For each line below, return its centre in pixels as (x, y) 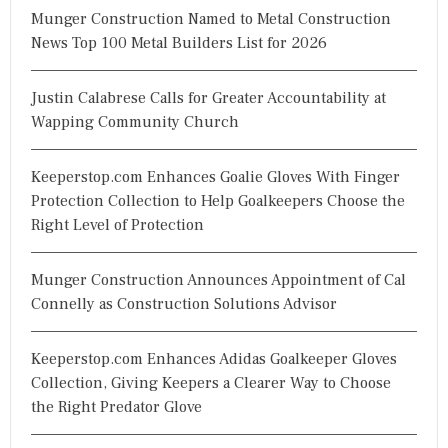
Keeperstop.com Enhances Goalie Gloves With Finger (215, 176)
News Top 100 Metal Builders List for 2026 (179, 42)
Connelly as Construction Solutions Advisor (184, 303)
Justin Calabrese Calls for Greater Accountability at (208, 97)
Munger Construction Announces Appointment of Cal (218, 279)
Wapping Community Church (135, 121)
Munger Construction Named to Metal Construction (211, 18)
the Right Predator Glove (116, 406)
